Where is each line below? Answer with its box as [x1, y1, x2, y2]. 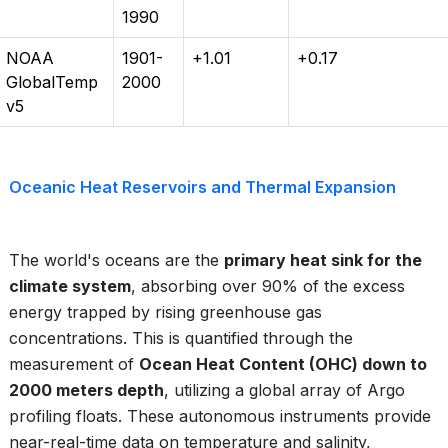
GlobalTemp [6, 72, 98, 92]
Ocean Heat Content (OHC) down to [139, 354, 427, 374]
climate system [9, 276, 131, 296]
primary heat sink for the [224, 250, 422, 270]
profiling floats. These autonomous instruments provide [9, 406, 431, 426]
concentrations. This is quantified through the [9, 328, 353, 348]
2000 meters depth [9, 380, 164, 400]
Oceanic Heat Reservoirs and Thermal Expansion [9, 177, 396, 197]
